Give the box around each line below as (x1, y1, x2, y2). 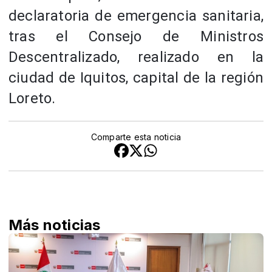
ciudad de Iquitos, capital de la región (8, 69, 263, 87)
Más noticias (8, 216, 101, 234)
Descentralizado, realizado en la (8, 49, 263, 66)
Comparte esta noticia (90, 132, 182, 143)
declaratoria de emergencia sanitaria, (8, 7, 263, 25)
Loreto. (8, 90, 56, 107)
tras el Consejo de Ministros (8, 28, 263, 46)
